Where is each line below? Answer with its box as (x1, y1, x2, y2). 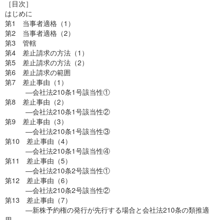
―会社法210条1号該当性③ (5, 126, 110, 136)
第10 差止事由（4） (5, 136, 72, 146)
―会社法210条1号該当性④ (5, 146, 110, 156)
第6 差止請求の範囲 (5, 67, 71, 77)
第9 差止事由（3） (5, 116, 68, 126)
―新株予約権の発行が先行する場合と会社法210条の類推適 (5, 205, 209, 215)
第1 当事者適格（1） (5, 18, 75, 28)
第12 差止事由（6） (5, 175, 72, 185)
